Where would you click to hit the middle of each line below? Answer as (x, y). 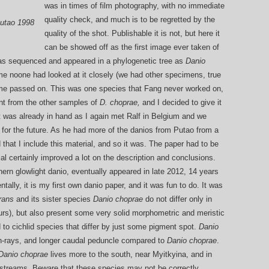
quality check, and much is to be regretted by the (130, 20)
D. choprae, (121, 103)
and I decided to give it (182, 103)
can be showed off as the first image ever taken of (132, 47)
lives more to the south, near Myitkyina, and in (130, 255)
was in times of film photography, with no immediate (134, 6)
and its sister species (53, 199)
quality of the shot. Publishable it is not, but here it (132, 34)
